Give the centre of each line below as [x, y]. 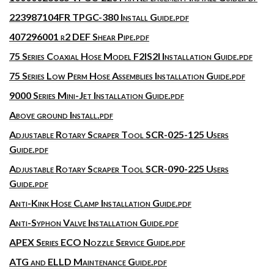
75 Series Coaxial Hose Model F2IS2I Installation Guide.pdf [131, 56]
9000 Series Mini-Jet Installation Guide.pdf [97, 95]
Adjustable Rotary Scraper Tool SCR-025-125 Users [119, 134]
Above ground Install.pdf [61, 115]
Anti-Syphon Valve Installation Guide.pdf [94, 222]
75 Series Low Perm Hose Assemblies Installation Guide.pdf [127, 76]
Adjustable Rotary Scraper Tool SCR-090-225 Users [119, 168]
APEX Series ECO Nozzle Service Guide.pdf [97, 242]
